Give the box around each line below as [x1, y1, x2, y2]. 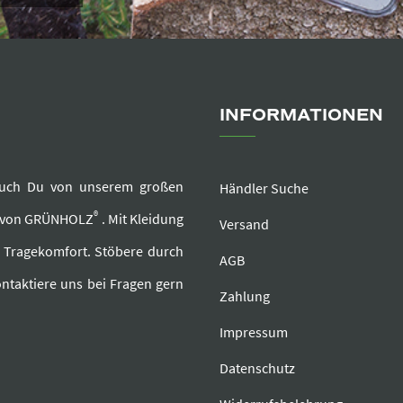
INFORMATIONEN [219, 103, 383, 126]
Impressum [219, 323, 288, 342]
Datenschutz [219, 359, 295, 378]
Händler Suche [219, 179, 309, 198]
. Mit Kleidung [98, 210, 184, 228]
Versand [219, 215, 269, 234]
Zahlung [219, 287, 270, 306]
